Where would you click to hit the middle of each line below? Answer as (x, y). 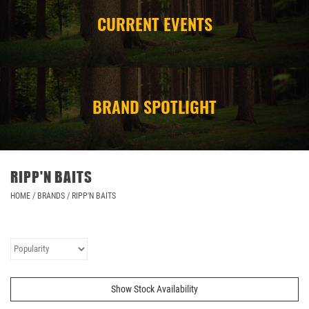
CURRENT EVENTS (154, 23)
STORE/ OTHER (39, 74)
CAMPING (30, 35)
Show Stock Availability (154, 289)
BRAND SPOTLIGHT (154, 106)
